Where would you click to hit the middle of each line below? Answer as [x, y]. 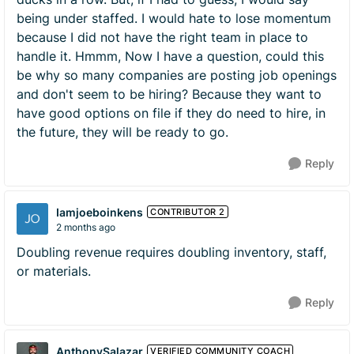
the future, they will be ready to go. [122, 132]
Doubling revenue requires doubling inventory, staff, [171, 252]
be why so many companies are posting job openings [177, 75]
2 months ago [86, 227]
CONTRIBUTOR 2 [188, 212]
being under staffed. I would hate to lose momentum [174, 18]
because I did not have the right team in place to [162, 37]
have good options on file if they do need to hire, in [171, 113]
